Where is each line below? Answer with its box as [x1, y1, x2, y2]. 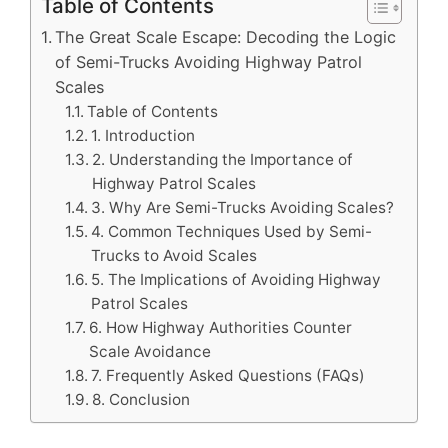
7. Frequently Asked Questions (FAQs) [91, 366, 366, 385]
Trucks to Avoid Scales [91, 246, 258, 265]
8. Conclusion [92, 390, 191, 409]
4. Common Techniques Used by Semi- [91, 222, 373, 241]
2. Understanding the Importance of [92, 150, 354, 169]
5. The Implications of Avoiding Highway [91, 270, 382, 289]
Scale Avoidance [89, 342, 212, 361]
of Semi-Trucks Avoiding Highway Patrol [55, 52, 363, 72]
